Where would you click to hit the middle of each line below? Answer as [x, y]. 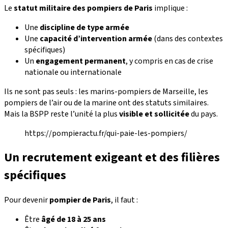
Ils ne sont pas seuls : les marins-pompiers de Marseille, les [106, 91]
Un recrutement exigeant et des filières [112, 158]
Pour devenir [27, 200]
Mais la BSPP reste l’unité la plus [62, 114]
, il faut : [124, 200]
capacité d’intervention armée [96, 38]
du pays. [204, 114]
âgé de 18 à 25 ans [74, 220]
